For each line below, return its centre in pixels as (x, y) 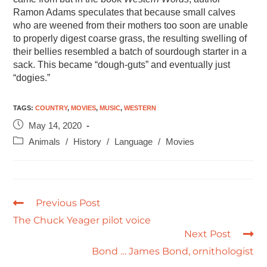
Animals (45, 142)
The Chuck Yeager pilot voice (82, 220)
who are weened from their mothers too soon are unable (131, 25)
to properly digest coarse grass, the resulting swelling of (130, 38)
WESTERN (140, 108)
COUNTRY (52, 108)
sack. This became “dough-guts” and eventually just (122, 64)
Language (134, 142)
